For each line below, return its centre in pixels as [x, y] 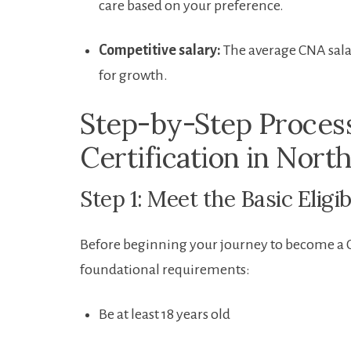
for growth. [133, 76]
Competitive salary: [160, 51]
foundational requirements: [165, 270]
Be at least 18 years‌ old [165, 315]
